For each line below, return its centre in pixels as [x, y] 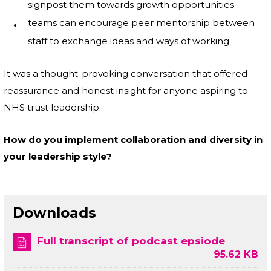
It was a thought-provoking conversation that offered [126, 74]
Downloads [54, 213]
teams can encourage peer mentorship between [141, 23]
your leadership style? [58, 157]
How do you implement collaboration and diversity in [133, 140]
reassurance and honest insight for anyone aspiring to [126, 91]
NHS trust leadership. [52, 108]
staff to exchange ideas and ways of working [129, 41]
